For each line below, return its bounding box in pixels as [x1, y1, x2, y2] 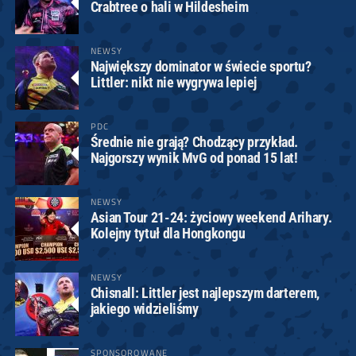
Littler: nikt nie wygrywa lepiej [90, 74, 257, 91]
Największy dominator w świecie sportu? [90, 58, 311, 75]
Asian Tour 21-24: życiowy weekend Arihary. [90, 209, 332, 226]
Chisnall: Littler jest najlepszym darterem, [90, 284, 319, 302]
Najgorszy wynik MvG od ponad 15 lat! [90, 149, 298, 167]
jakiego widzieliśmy [90, 300, 199, 318]
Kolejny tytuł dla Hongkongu [90, 225, 246, 242]
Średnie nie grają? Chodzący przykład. [90, 133, 299, 151]
